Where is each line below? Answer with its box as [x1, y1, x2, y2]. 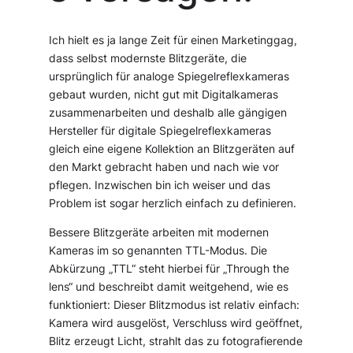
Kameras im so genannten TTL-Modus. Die [49, 243, 268, 257]
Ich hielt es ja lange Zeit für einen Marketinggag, [49, 33, 298, 46]
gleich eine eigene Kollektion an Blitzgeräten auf [49, 142, 295, 155]
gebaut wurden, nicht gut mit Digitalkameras [49, 87, 279, 101]
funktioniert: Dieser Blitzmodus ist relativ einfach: [49, 298, 300, 311]
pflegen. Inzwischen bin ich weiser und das [49, 178, 271, 191]
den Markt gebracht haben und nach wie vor [49, 160, 280, 173]
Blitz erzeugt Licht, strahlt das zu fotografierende [49, 334, 303, 347]
